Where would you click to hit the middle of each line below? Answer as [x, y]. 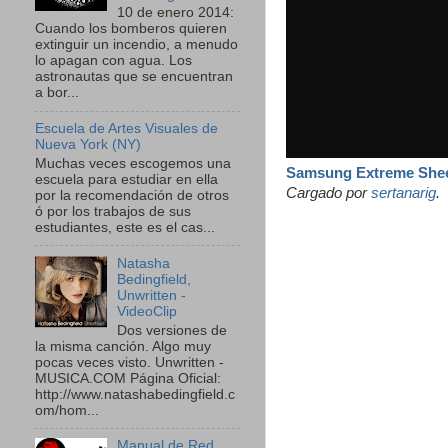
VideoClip [147, 311]
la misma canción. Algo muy [123, 346]
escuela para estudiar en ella [126, 179]
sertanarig [403, 193]
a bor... [57, 93]
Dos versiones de [172, 330]
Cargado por [328, 193]
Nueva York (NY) [88, 145]
